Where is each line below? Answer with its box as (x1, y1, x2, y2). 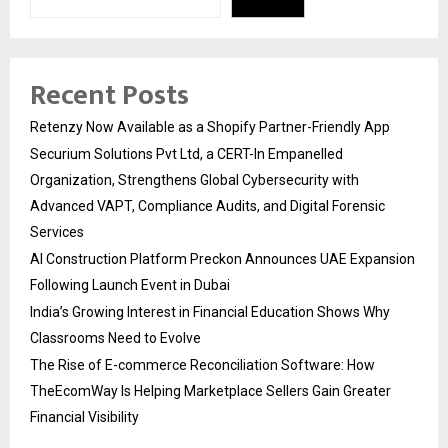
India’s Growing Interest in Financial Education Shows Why (30, 303, 390, 320)
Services (30, 223, 84, 240)
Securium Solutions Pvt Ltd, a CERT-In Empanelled (30, 145, 343, 162)
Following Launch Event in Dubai (30, 276, 230, 293)
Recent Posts (30, 71, 189, 119)
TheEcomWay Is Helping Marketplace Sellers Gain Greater (30, 382, 391, 399)
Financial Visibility (30, 408, 139, 425)
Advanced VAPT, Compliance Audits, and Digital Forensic (30, 197, 385, 214)
